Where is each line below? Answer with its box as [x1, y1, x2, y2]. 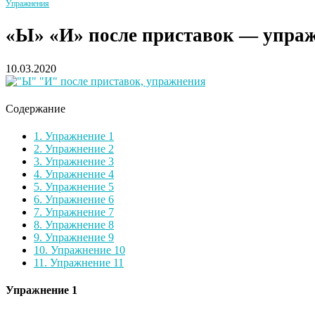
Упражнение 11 [47, 256, 124, 269]
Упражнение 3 [42, 155, 114, 167]
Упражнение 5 [42, 180, 114, 193]
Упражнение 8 [42, 218, 114, 231]
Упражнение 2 [42, 142, 114, 155]
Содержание [6, 102, 65, 115]
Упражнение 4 [42, 167, 114, 180]
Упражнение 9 [42, 231, 114, 243]
